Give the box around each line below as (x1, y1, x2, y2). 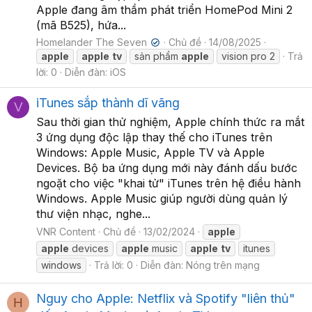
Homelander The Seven (36, 36, 147, 48)
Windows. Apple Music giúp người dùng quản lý (36, 191, 288, 205)
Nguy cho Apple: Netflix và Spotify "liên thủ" (36, 291, 295, 306)
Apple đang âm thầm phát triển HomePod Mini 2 (36, 2, 292, 17)
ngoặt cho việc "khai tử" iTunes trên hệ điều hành (36, 175, 301, 190)
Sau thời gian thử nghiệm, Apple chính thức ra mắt (36, 114, 304, 129)
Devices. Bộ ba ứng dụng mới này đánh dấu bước (36, 160, 297, 175)
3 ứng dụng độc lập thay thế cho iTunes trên (36, 130, 272, 144)
